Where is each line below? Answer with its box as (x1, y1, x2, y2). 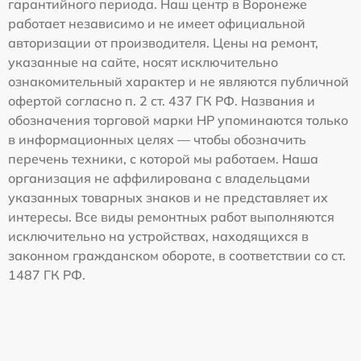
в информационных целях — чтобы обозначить (8, 131, 306, 147)
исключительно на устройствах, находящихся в (8, 227, 309, 244)
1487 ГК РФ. (8, 266, 85, 283)
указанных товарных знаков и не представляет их (8, 189, 328, 205)
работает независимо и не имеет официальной (8, 15, 305, 31)
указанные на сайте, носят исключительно (8, 53, 278, 70)
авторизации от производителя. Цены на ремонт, (8, 34, 318, 51)
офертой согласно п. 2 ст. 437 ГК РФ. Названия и (8, 92, 315, 109)
